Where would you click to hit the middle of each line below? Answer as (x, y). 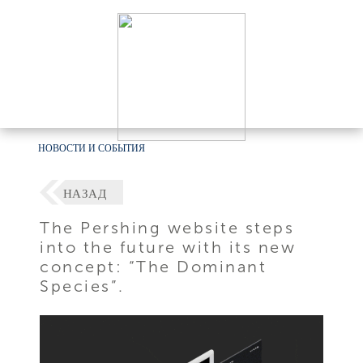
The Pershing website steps (167, 227)
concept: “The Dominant (154, 266)
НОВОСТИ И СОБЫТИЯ (92, 148)
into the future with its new (168, 247)
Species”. (82, 286)
